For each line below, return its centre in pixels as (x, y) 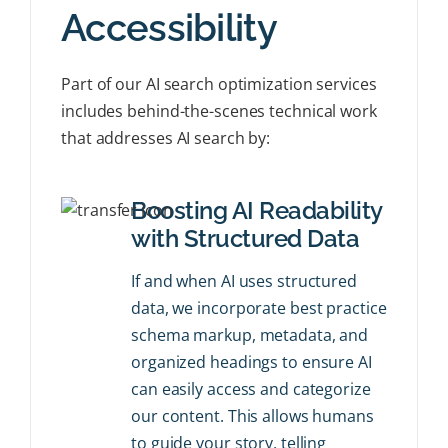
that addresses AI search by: (166, 138)
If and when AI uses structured (244, 281)
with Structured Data (245, 238)
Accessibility (169, 27)
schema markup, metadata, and (250, 335)
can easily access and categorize (251, 389)
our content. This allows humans (252, 416)
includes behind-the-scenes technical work (219, 111)
